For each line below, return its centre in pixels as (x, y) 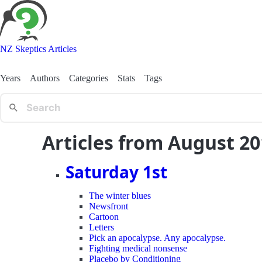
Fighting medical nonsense (138, 248)
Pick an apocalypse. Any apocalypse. (157, 237)
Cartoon (104, 216)
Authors (45, 78)
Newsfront (108, 206)
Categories (89, 78)
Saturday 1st (116, 172)
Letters (101, 227)
